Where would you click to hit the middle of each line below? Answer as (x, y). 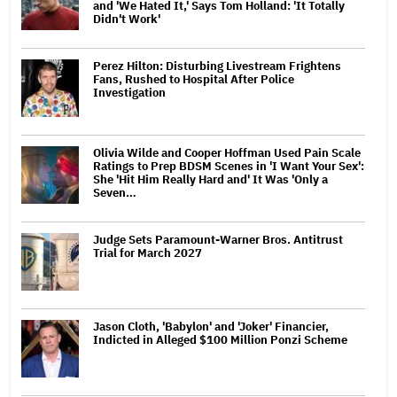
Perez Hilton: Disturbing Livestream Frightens (217, 66)
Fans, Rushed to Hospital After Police (194, 79)
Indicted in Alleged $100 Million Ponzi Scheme (220, 339)
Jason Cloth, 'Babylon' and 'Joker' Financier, (211, 326)
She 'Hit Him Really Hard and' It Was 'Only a (210, 179)
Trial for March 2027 (148, 253)
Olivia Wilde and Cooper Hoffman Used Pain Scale (227, 152)
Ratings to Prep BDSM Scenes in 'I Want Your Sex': (229, 166)
